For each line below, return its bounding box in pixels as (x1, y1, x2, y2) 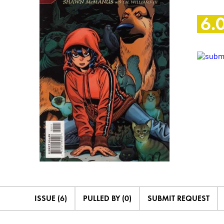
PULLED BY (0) (82, 193, 131, 203)
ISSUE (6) (34, 193, 67, 203)
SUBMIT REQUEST (147, 193, 209, 203)
